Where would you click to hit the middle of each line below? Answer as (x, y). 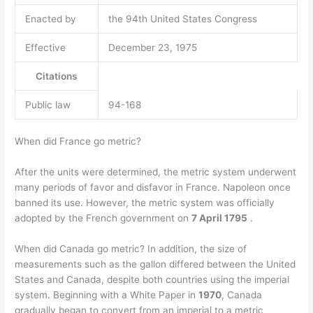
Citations (57, 76)
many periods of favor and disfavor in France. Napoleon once (153, 188)
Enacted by (50, 19)
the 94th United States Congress (182, 19)
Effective (45, 47)
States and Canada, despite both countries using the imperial (152, 280)
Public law (48, 104)
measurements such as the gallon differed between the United (155, 264)
